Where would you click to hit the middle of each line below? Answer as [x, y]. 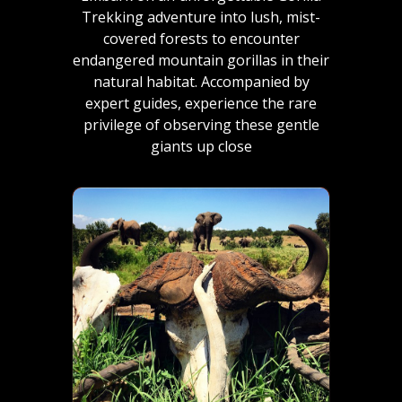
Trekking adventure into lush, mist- [201, 17]
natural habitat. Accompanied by [201, 82]
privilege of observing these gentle [201, 125]
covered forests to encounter [201, 39]
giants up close [201, 146]
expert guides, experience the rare [201, 103]
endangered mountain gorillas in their [201, 60]
